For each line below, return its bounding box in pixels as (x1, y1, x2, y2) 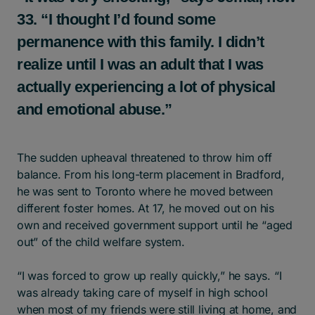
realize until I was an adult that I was (17, 55, 264, 73)
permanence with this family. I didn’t (17, 32, 264, 51)
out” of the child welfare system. (17, 234, 185, 249)
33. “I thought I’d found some (17, 10, 216, 28)
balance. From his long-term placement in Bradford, (17, 167, 285, 181)
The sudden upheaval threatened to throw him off (17, 150, 272, 165)
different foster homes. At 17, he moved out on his (17, 200, 274, 215)
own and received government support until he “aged (17, 217, 292, 232)
